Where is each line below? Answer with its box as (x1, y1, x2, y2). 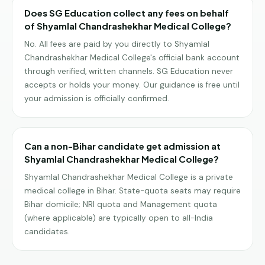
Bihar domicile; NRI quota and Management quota (24, 199, 217, 209)
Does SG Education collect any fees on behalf (24, 7, 229, 18)
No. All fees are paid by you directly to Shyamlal (24, 38, 209, 49)
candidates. (24, 226, 70, 237)
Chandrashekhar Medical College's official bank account (24, 52, 240, 63)
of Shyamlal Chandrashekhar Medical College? (24, 20, 231, 31)
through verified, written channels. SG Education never (24, 66, 233, 76)
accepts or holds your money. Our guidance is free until (24, 79, 240, 90)
